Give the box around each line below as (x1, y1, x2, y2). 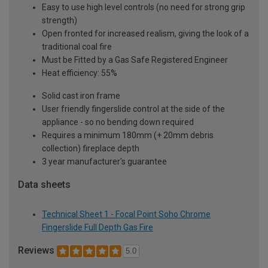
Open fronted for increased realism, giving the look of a (42, 28, 249, 38)
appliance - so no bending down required (42, 117, 194, 127)
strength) (42, 15, 77, 25)
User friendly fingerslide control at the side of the (42, 103, 225, 114)
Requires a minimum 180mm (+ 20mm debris (42, 130, 214, 140)
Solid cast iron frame (42, 90, 120, 100)
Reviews (18, 245, 57, 257)
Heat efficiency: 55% (42, 68, 117, 78)
